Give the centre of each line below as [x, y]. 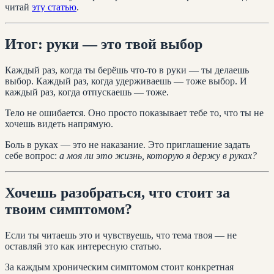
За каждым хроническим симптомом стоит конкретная [119, 267]
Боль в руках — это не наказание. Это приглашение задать [128, 145]
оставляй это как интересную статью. [83, 246]
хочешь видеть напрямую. [59, 124]
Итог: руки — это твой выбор [104, 44]
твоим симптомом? [68, 209]
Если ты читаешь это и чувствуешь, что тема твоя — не [121, 235]
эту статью [54, 7]
